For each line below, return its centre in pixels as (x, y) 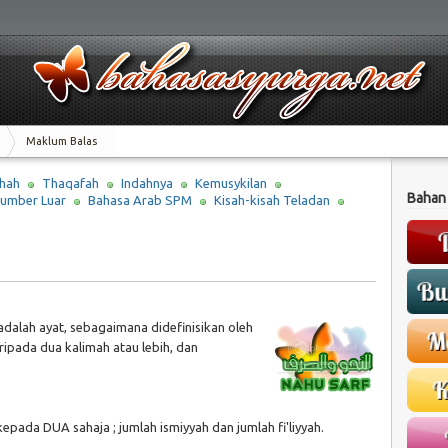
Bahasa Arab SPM (140, 200)
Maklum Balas (61, 141)
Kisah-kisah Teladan (272, 200)
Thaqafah (70, 183)
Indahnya (146, 183)
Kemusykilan (230, 183)
